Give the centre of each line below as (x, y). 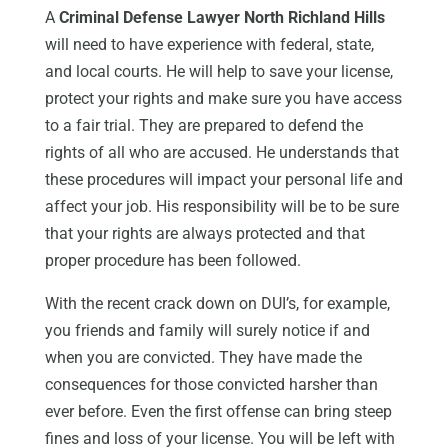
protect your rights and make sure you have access (223, 99)
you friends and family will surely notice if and (207, 331)
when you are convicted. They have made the (203, 358)
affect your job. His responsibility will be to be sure (221, 207)
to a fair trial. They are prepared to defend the (203, 126)
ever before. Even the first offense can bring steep (218, 412)
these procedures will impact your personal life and (223, 180)
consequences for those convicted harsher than (211, 385)
